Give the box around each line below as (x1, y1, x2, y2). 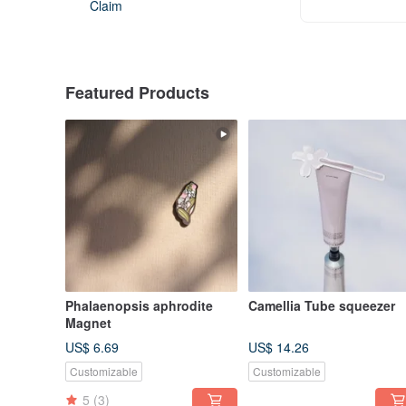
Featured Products (65, 81, 209, 105)
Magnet (65, 314, 111, 333)
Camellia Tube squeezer (248, 296, 395, 315)
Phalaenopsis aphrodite (65, 296, 213, 315)
